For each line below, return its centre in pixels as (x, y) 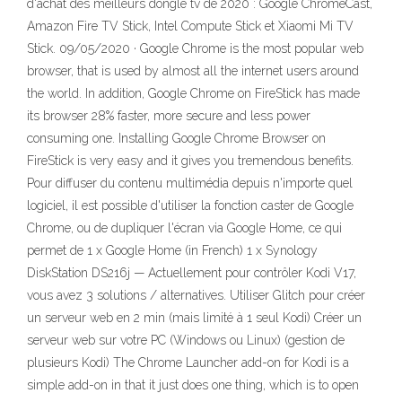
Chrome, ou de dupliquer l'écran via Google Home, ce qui (184, 228)
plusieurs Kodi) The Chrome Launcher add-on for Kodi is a (188, 363)
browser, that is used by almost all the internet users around (193, 71)
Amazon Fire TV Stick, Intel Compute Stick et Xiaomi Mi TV (190, 26)
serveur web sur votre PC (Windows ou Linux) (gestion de (186, 340)
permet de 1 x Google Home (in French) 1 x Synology (172, 250)
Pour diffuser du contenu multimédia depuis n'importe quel (190, 183)
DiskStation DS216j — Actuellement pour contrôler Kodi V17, (192, 273)
